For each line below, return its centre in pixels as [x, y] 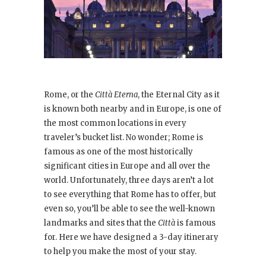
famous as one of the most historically [118, 152]
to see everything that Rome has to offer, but [130, 195]
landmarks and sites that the [101, 223]
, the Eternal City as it [179, 95]
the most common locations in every [115, 123]
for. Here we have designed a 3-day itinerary [131, 237]
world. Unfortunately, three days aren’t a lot [129, 180]
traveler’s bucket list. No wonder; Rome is [123, 138]
